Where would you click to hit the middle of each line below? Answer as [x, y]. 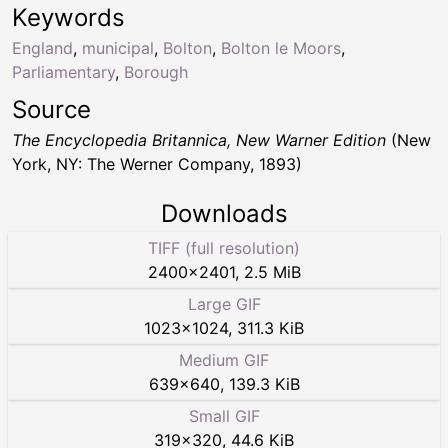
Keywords [68, 18]
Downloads [224, 214]
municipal [118, 48]
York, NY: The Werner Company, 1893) [157, 164]
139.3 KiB [264, 384]
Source [51, 110]
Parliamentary [63, 72]
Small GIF [224, 416]
